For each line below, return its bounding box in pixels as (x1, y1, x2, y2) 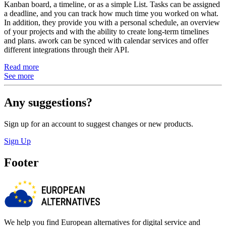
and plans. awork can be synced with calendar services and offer (4, 36, 208, 45)
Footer (4, 155, 39, 169)
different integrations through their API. (4, 45, 129, 54)
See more (4, 72, 34, 81)
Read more (4, 63, 39, 72)
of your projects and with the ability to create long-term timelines (4, 27, 209, 36)
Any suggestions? (4, 96, 92, 109)
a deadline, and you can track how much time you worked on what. (4, 9, 218, 18)
